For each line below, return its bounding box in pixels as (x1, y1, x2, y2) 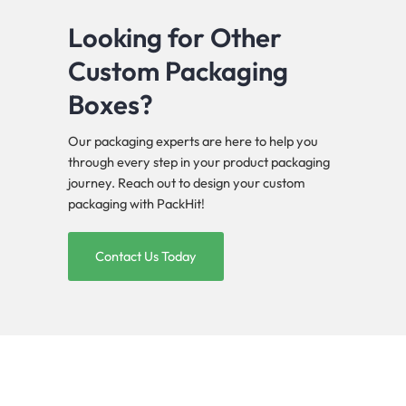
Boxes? (68, 88, 153, 122)
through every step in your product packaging (68, 153, 330, 171)
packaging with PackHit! (68, 195, 205, 213)
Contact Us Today (95, 247, 197, 266)
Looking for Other (68, 21, 282, 55)
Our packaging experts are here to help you (68, 132, 318, 150)
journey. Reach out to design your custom (68, 174, 304, 192)
